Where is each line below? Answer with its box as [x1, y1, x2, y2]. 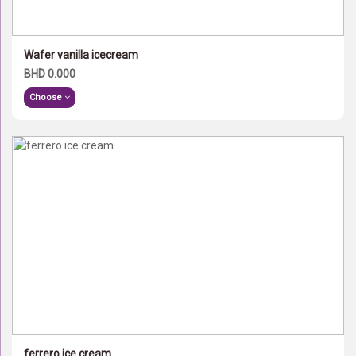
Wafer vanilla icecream [24, 48, 138, 61]
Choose [29, 92, 64, 103]
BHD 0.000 [24, 68, 75, 80]
